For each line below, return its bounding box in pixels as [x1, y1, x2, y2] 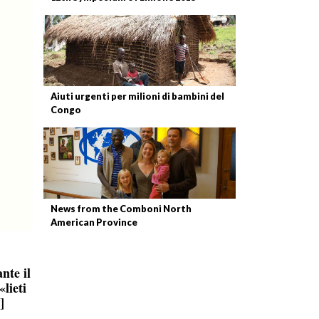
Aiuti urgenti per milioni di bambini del [51, 90, 224, 102]
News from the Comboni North [51, 203, 192, 214]
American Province [51, 216, 137, 228]
